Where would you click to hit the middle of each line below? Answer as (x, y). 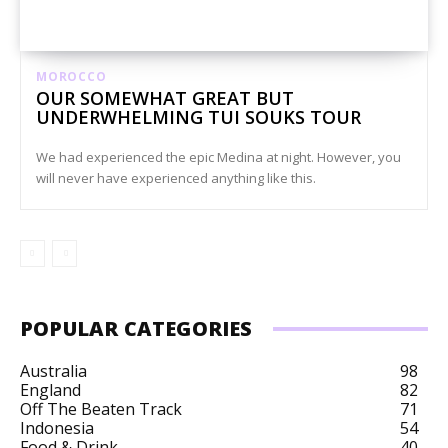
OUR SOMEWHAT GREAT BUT (165, 97)
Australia (53, 370)
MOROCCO (71, 76)
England (50, 389)
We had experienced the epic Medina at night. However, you (218, 156)
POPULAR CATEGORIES (136, 328)
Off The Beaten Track (101, 408)
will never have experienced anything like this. (176, 177)
